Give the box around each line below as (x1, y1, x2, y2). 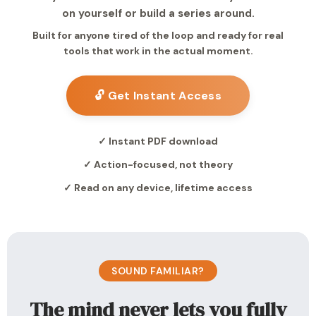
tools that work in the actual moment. (63, 44, 253, 57)
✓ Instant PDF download (98, 135, 218, 147)
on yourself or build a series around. (61, 6, 255, 20)
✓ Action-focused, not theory (83, 158, 233, 171)
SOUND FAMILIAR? (111, 265, 205, 277)
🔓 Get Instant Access (95, 88, 221, 103)
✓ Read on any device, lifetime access (63, 181, 253, 194)
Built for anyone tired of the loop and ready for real (32, 29, 284, 42)
